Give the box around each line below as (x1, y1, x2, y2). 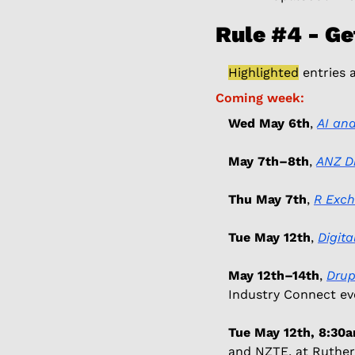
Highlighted (228, 64, 299, 80)
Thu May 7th (228, 191, 307, 207)
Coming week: (216, 90, 308, 105)
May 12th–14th (228, 267, 319, 283)
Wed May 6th (228, 115, 310, 131)
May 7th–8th (228, 153, 309, 169)
